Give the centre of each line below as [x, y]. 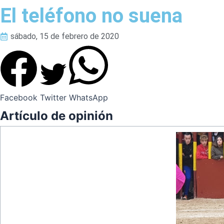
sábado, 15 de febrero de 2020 [65, 36]
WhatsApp [88, 98]
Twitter [53, 98]
